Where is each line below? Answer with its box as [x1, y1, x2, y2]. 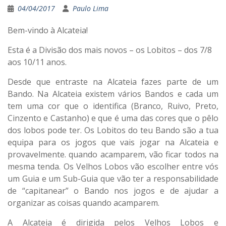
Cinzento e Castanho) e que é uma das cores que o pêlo [8, 112, 218, 124]
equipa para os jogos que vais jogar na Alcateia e [8, 137, 218, 148]
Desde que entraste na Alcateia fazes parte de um [8, 76, 218, 88]
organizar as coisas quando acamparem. [8, 197, 159, 209]
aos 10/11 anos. [8, 56, 67, 68]
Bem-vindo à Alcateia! [8, 25, 88, 36]
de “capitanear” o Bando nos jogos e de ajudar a [8, 185, 218, 197]
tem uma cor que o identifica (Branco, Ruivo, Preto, [8, 100, 218, 112]
